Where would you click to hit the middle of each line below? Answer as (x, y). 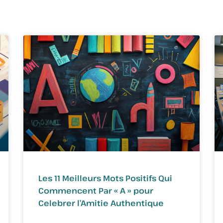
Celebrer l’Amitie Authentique (101, 203)
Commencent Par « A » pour (96, 190)
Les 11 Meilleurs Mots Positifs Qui (106, 178)
